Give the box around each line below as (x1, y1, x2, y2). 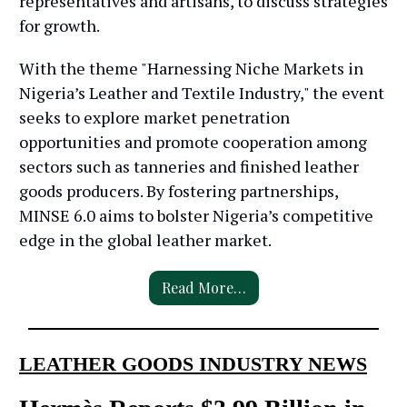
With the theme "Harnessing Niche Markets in (19, 57, 363, 80)
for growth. (19, 15, 100, 37)
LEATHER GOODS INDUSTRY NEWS (19, 352, 367, 376)
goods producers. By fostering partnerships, (19, 180, 338, 203)
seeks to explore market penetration (19, 106, 290, 129)
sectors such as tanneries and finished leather (19, 155, 359, 178)
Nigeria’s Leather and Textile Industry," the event (19, 82, 384, 104)
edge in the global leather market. (19, 229, 272, 252)
